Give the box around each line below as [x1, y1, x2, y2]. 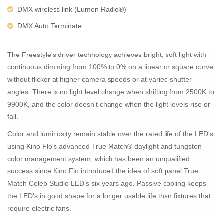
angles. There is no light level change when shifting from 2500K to [7, 87, 214, 96]
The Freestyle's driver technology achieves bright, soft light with [7, 50, 206, 58]
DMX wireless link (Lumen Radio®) [17, 5, 126, 14]
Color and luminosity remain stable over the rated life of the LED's [7, 129, 213, 138]
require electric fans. [7, 204, 71, 212]
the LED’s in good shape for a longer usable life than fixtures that [7, 191, 211, 200]
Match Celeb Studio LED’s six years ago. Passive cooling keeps [7, 179, 206, 187]
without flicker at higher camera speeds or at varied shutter [7, 75, 192, 83]
